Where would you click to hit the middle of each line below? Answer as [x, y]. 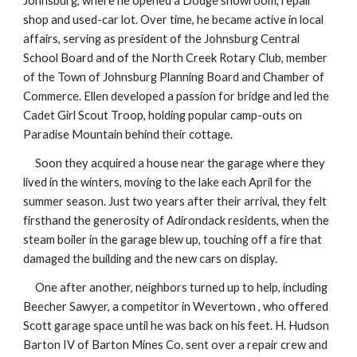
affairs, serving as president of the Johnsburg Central [162, 39]
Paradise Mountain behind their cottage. [128, 134]
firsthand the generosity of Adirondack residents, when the [177, 220]
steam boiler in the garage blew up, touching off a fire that [173, 239]
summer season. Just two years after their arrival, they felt [175, 201]
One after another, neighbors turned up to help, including [176, 287]
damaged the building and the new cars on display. [151, 259]
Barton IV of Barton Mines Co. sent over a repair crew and [176, 345]
